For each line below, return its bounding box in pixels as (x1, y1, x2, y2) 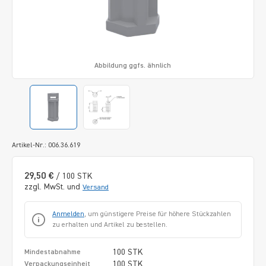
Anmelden (52, 210, 84, 218)
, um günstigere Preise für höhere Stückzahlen (84, 210, 231, 218)
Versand (83, 183, 109, 191)
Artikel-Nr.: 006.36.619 (12, 141, 80, 149)
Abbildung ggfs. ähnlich (94, 62, 172, 69)
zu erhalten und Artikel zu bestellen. (52, 221, 167, 229)
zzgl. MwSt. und (24, 182, 83, 191)
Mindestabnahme (24, 248, 81, 256)
